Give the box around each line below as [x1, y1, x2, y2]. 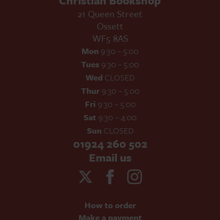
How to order [84, 198, 136, 211]
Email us [88, 149, 132, 165]
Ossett [97, 19, 123, 32]
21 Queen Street [78, 6, 142, 20]
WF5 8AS [92, 31, 128, 45]
